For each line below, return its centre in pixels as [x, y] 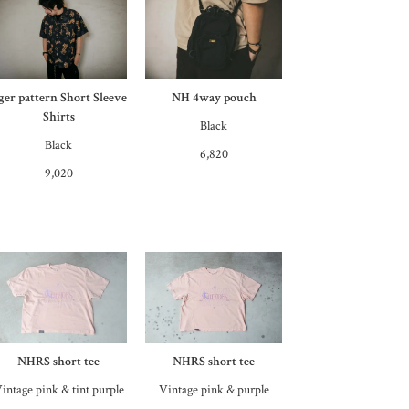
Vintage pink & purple [214, 390]
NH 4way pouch [214, 97]
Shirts [58, 116]
